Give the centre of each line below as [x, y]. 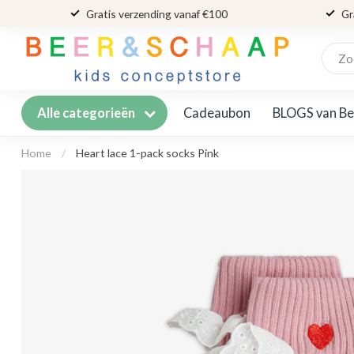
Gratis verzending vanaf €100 [156, 13]
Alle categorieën [87, 113]
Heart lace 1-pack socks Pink [147, 153]
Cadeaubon [217, 113]
